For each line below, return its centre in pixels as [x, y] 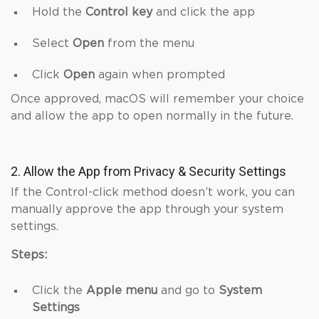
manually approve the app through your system [147, 209]
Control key [121, 12]
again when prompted [160, 75]
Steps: [31, 255]
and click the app [205, 12]
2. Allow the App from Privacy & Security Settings [148, 171]
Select [52, 43]
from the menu [149, 43]
